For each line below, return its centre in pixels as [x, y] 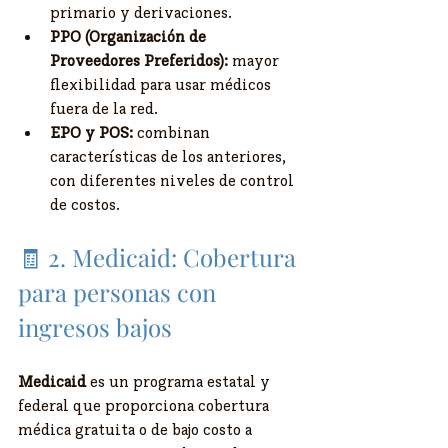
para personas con [120, 292]
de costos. [85, 204]
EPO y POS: [91, 132]
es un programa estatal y [180, 381]
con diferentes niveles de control [174, 180]
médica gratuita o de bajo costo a [137, 429]
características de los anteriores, [169, 156]
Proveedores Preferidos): [139, 60]
